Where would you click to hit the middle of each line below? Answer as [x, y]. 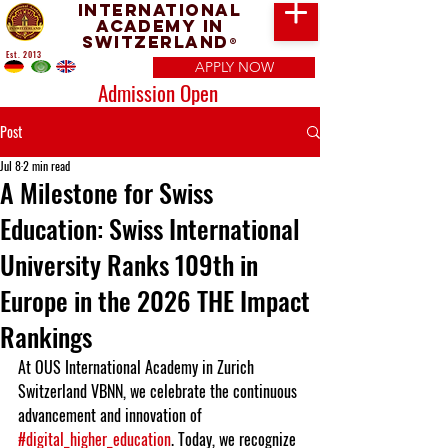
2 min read [46, 165]
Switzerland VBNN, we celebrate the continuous [159, 391]
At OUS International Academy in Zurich [138, 367]
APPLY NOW [234, 67]
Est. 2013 [24, 54]
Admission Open [157, 92]
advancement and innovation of [112, 415]
